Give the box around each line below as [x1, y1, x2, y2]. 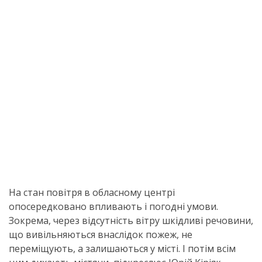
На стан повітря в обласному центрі [9, 186, 175, 199]
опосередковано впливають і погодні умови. [9, 200, 218, 213]
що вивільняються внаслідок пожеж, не [9, 228, 192, 241]
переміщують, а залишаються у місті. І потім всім [9, 242, 236, 255]
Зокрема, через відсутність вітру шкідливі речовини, [9, 214, 253, 227]
